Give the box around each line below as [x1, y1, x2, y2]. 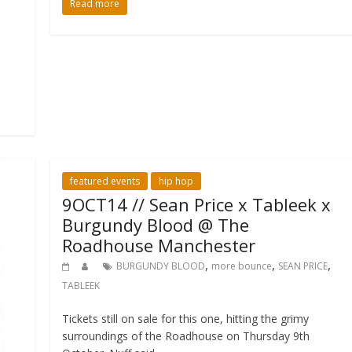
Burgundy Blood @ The [62, 213, 250, 237]
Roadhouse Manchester [62, 233, 256, 258]
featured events [70, 174, 141, 189]
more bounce [211, 259, 273, 273]
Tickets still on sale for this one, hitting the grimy [62, 311, 310, 327]
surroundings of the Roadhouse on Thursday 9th [62, 328, 310, 344]
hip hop [159, 174, 194, 189]
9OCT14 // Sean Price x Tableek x [62, 192, 332, 217]
